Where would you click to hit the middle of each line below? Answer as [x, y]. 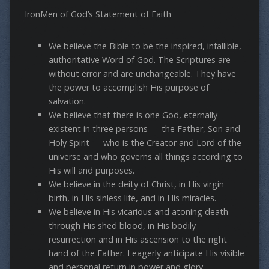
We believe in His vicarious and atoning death [138, 212]
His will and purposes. [91, 171]
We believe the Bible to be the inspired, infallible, [145, 46]
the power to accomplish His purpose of [128, 88]
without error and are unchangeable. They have [142, 74]
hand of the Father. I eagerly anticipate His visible [146, 253]
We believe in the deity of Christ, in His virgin [136, 184]
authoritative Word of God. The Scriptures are [139, 60]
